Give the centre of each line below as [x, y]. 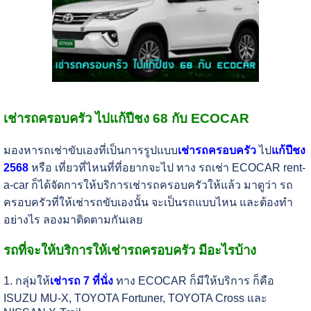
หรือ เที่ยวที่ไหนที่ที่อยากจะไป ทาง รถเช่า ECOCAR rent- [167, 167]
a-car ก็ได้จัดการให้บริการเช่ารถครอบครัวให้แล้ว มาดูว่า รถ [148, 185]
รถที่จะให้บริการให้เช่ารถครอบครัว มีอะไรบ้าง [129, 250]
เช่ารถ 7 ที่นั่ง [81, 281]
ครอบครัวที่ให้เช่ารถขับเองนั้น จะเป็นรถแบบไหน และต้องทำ [148, 202]
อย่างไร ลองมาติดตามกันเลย [73, 219]
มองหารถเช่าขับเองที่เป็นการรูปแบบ [90, 150]
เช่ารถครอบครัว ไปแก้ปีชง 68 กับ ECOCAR [126, 118]
